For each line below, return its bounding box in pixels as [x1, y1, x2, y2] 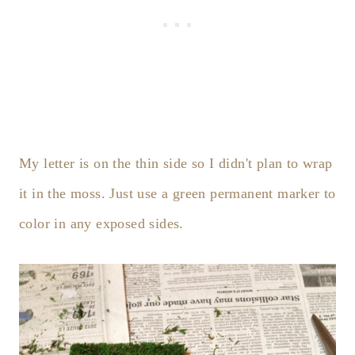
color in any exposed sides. [19, 215, 184, 231]
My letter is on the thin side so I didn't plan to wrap [19, 155, 333, 171]
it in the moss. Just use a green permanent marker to [19, 185, 336, 201]
